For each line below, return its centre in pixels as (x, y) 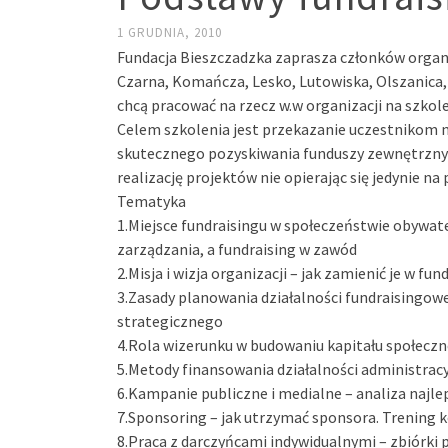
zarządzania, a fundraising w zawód (237, 249)
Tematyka (151, 201)
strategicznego (170, 321)
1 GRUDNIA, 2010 (169, 32)
